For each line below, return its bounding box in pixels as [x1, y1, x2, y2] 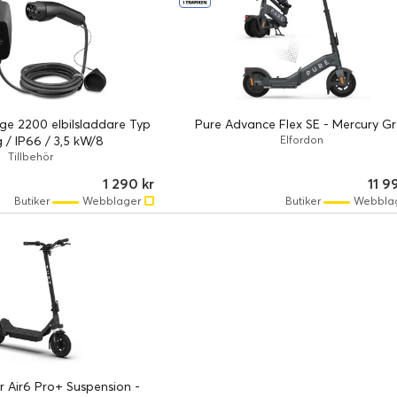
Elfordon [280, 132, 324, 146]
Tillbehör [8, 149, 54, 163]
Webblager [82, 193, 141, 207]
